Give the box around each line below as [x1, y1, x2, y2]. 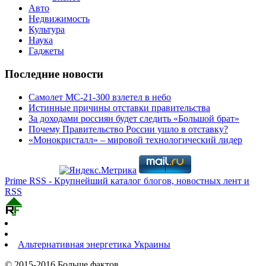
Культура [28, 24, 65, 35]
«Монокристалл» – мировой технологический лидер [28, 134, 242, 145]
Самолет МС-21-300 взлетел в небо [28, 91, 171, 102]
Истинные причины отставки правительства [28, 102, 210, 113]
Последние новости [5, 68, 103, 80]
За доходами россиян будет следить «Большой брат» [28, 113, 239, 123]
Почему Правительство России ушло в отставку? [28, 123, 228, 134]
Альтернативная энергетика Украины [18, 239, 170, 249]
